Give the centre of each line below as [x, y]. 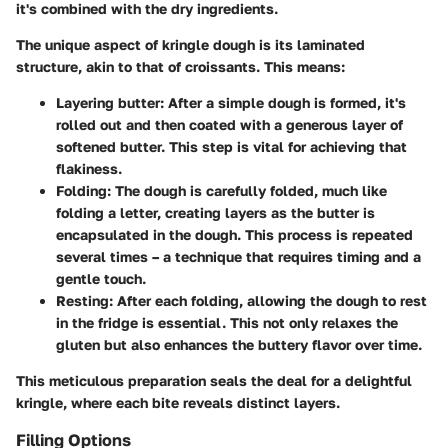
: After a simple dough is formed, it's [283, 103]
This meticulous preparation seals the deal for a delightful [214, 381]
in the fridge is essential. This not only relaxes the [227, 323]
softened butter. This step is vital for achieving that [231, 147]
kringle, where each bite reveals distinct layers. [178, 403]
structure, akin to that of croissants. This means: [180, 67]
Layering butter [108, 103]
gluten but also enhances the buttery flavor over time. [239, 345]
